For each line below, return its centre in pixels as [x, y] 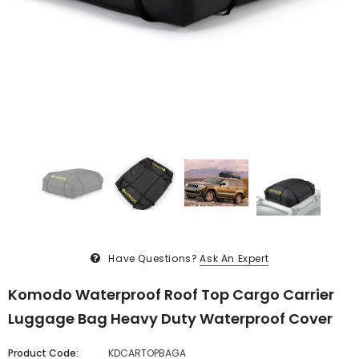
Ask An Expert [234, 259]
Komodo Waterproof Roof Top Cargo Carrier [171, 295]
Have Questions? [153, 259]
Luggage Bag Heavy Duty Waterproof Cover [170, 319]
